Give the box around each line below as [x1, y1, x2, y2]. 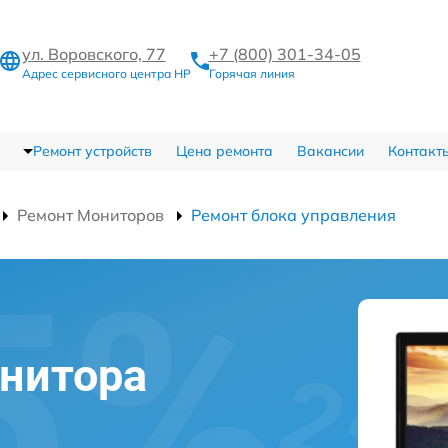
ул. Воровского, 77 [21, 43, 166, 64]
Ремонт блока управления [191, 205, 396, 225]
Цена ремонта [175, 142, 273, 160]
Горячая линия [208, 65, 295, 81]
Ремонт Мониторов [17, 205, 164, 225]
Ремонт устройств [32, 142, 152, 160]
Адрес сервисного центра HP [21, 65, 191, 81]
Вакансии [296, 142, 364, 160]
